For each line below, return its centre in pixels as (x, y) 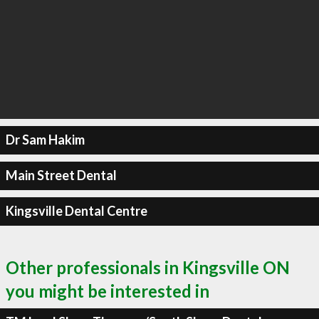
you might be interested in (108, 291)
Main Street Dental (61, 175)
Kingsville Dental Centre (76, 211)
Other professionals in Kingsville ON (148, 267)
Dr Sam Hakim (45, 140)
